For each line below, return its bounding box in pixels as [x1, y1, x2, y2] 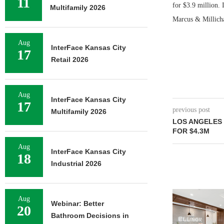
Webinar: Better [51, 199, 104, 207]
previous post [172, 106, 210, 113]
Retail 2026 [51, 55, 88, 63]
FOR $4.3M [172, 127, 209, 135]
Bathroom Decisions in [51, 211, 129, 219]
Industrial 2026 [51, 159, 101, 167]
